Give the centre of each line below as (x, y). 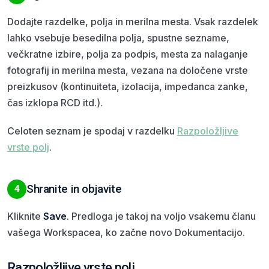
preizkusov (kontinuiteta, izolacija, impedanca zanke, (128, 86)
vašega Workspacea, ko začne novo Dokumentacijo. (126, 232)
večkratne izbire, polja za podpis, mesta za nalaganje (128, 54)
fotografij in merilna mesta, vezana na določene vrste (128, 70)
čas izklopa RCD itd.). (55, 102)
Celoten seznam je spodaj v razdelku (92, 131)
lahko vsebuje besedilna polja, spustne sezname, (118, 38)
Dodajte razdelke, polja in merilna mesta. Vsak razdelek (133, 21)
